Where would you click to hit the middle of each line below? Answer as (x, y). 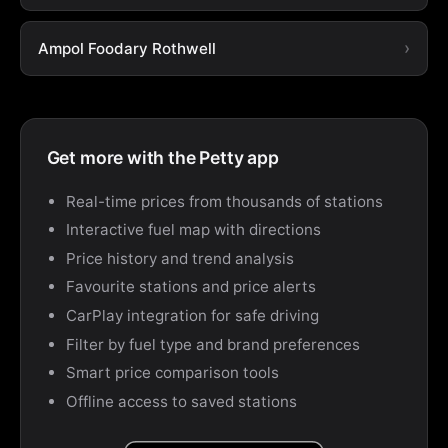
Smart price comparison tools (172, 373)
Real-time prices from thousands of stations (224, 201)
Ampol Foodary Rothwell (126, 48)
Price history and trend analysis (179, 258)
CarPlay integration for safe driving (192, 315)
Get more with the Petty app (162, 158)
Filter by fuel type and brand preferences (212, 344)
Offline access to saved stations (181, 401)
